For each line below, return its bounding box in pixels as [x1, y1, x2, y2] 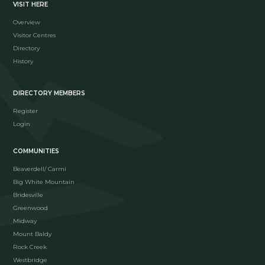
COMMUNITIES [13, 147, 60, 155]
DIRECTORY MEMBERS [13, 89, 86, 97]
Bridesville [13, 190, 44, 199]
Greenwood [13, 203, 49, 212]
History [13, 57, 34, 65]
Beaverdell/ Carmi [13, 164, 67, 173]
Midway [13, 216, 37, 225]
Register [13, 106, 38, 115]
